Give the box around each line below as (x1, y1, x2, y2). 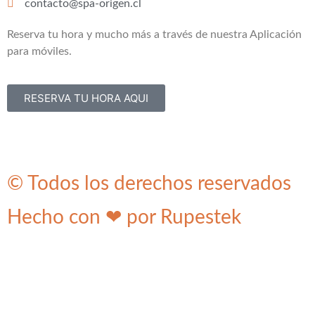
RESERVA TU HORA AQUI (24, 91, 148, 105)
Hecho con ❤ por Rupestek (7, 207, 241, 227)
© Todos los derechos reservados (7, 173, 291, 193)
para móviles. (7, 46, 72, 58)
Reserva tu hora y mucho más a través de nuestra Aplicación (7, 29, 302, 41)
